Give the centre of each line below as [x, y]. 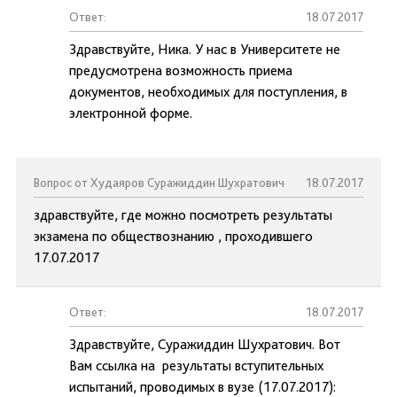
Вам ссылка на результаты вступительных [196, 366]
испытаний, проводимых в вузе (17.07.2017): [202, 387]
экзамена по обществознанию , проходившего [173, 236]
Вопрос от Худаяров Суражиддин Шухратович [159, 183]
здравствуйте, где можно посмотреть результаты [183, 215]
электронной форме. [131, 113]
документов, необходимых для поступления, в [208, 92]
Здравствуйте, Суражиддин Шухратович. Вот [205, 344]
